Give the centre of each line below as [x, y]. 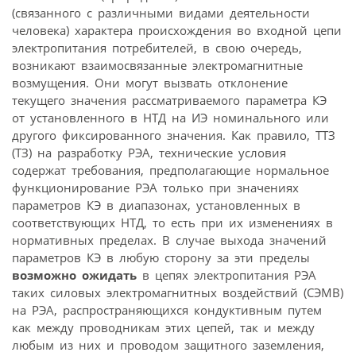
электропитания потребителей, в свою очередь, [157, 47]
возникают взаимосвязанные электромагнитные [157, 65]
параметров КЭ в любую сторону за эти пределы [161, 257]
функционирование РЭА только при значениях [155, 187]
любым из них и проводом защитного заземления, [168, 344]
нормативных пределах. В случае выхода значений [169, 240]
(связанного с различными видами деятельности [161, 12]
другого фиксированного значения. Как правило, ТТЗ [174, 135]
